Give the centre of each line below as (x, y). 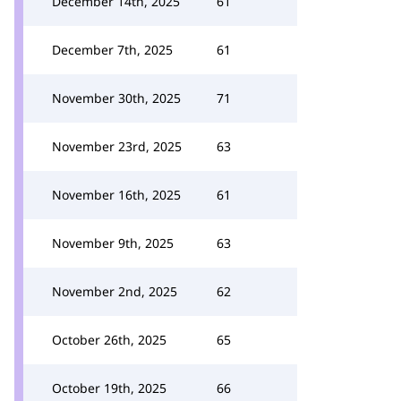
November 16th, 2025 (116, 195)
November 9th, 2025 (113, 243)
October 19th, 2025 (109, 388)
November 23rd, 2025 (117, 146)
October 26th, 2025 (109, 340)
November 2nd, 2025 (115, 291)
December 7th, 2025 (112, 50)
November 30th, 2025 (116, 98)
